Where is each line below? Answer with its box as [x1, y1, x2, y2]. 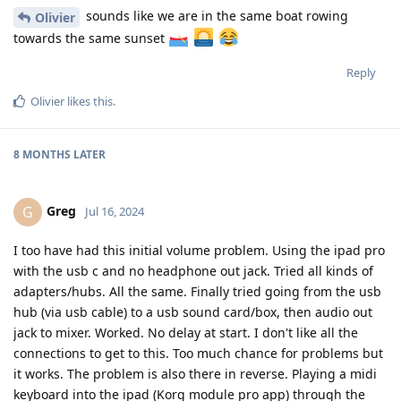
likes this [64, 92, 113, 109]
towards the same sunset [13, 29, 168, 47]
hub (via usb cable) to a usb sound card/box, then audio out [13, 303, 372, 320]
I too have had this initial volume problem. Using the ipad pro [13, 241, 385, 259]
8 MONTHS [13, 146, 71, 162]
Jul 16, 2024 [85, 202, 144, 219]
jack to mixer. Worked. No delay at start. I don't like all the [13, 323, 358, 341]
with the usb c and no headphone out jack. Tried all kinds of [13, 261, 373, 279]
